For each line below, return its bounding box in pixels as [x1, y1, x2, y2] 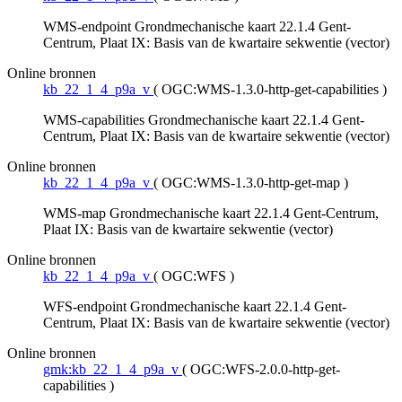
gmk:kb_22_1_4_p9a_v [43, 362, 179, 378]
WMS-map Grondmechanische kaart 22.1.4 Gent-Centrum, [43, 205, 379, 222]
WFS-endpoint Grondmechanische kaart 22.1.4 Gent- [43, 299, 346, 315]
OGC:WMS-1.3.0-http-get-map [162, 175, 340, 191]
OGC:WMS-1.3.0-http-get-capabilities [162, 82, 379, 98]
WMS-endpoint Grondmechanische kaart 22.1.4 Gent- [43, 19, 351, 35]
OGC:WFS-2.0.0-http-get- [190, 362, 340, 378]
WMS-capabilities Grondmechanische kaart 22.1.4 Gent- [43, 112, 364, 128]
